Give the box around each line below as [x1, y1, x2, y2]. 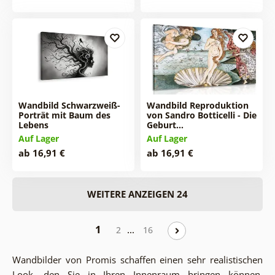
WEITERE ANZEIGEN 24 [87, 187, 188, 200]
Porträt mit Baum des [18, 109, 110, 121]
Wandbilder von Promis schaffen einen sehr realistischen [12, 253, 263, 266]
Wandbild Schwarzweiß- [18, 99, 120, 111]
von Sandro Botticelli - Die [146, 109, 257, 121]
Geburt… [146, 118, 184, 131]
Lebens [18, 118, 48, 131]
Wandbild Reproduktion [146, 99, 249, 111]
